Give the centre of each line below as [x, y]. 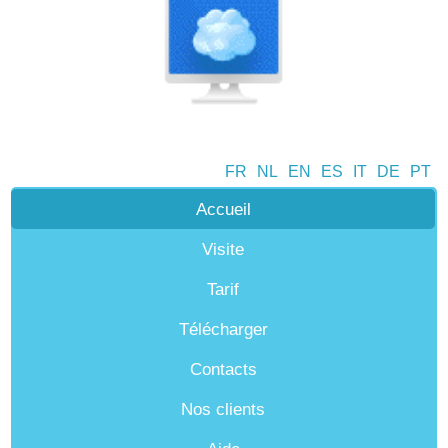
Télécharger [223, 329]
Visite [223, 249]
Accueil [223, 209]
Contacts [223, 369]
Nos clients [223, 409]
